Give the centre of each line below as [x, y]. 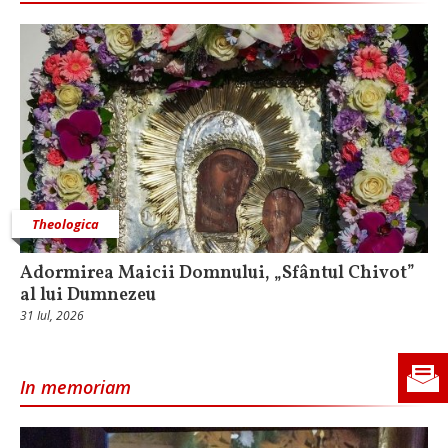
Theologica [65, 224]
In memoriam [75, 387]
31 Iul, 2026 [52, 316]
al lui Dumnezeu [88, 296]
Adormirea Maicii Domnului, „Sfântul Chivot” [217, 274]
